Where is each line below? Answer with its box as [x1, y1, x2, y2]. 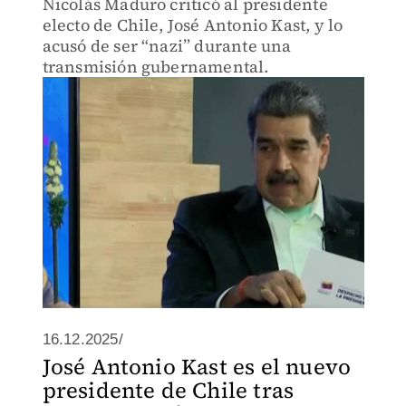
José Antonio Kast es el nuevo [42, 352, 352, 382]
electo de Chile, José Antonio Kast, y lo [42, 14, 343, 36]
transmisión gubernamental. [42, 55, 269, 78]
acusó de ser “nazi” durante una [42, 34, 292, 57]
